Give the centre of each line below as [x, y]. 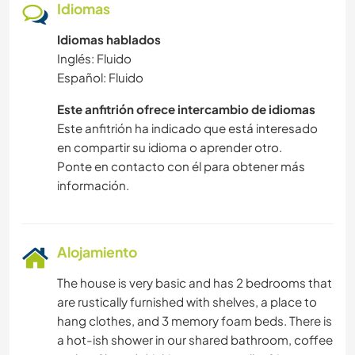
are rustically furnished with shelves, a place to [187, 302]
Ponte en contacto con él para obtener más [181, 166]
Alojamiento [97, 252]
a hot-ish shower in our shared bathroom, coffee [195, 340]
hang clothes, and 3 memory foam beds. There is [195, 321]
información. [93, 185]
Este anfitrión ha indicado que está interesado [187, 128]
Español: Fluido [100, 78]
